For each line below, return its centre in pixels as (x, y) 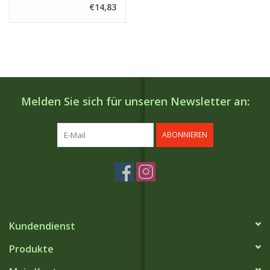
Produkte (31, 249)
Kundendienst (42, 226)
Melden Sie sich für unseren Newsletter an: (135, 101)
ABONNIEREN (184, 134)
